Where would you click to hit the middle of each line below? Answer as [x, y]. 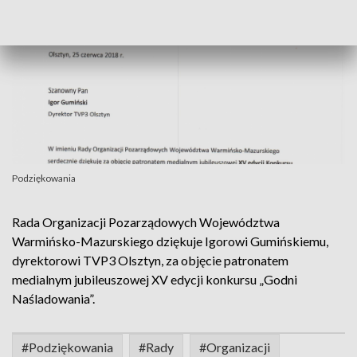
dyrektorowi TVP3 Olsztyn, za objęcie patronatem [150, 260]
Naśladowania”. [53, 298]
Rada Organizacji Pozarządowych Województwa [146, 222]
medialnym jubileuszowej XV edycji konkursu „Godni [155, 279]
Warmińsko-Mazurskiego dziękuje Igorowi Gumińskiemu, [170, 241]
